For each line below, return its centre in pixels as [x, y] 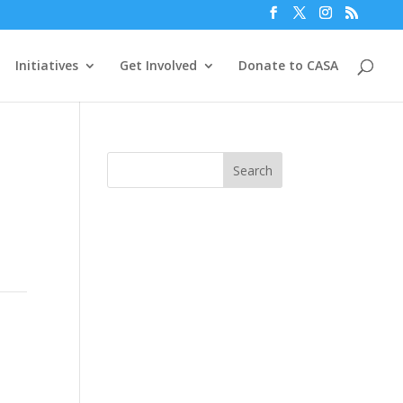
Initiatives [47, 65]
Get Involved [158, 65]
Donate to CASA [288, 65]
